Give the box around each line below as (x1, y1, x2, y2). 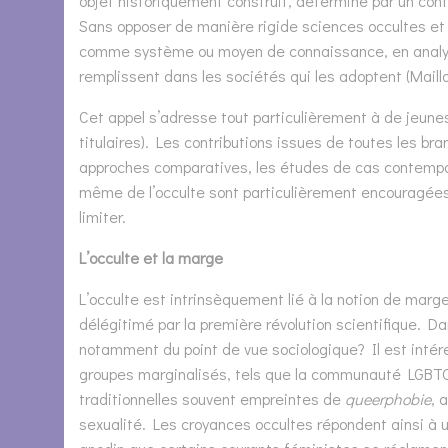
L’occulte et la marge (79, 247, 223, 268)
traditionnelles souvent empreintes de (79, 388, 345, 409)
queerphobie (345, 388, 431, 409)
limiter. (79, 206, 126, 227)
